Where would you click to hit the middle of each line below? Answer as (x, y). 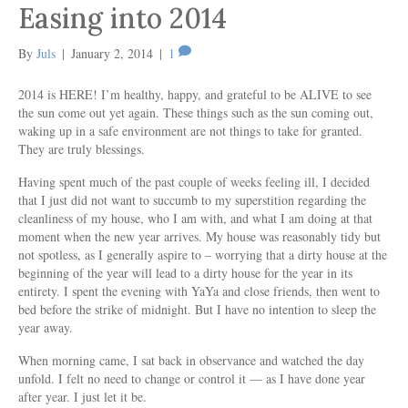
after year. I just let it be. (82, 397)
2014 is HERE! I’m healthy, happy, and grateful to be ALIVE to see (195, 95)
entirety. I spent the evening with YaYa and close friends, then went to (199, 291)
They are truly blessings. (82, 149)
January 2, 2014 (112, 54)
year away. (46, 328)
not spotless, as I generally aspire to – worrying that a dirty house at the (203, 255)
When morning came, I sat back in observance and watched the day (191, 361)
